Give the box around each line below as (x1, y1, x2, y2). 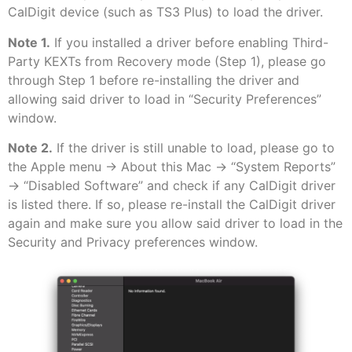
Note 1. (8, 34, 50, 50)
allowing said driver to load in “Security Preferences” (8, 90, 321, 107)
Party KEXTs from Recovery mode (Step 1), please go (8, 53, 326, 69)
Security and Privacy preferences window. (8, 233, 258, 250)
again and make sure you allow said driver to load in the (8, 214, 343, 231)
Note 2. (8, 139, 53, 156)
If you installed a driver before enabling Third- (50, 34, 328, 50)
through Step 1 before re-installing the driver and (8, 71, 299, 88)
